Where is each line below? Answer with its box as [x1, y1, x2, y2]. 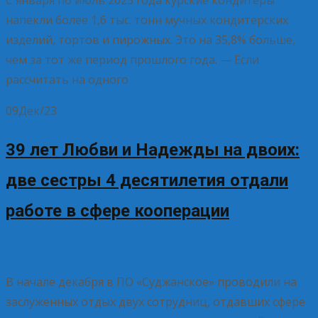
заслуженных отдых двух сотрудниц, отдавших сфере [6, 294, 305, 310]
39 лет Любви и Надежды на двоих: [6, 140, 300, 160]
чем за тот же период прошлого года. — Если [6, 52, 259, 68]
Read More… [128, 72, 194, 88]
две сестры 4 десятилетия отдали [6, 170, 288, 191]
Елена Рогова [130, 243, 205, 259]
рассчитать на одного [6, 72, 128, 88]
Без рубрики [61, 243, 130, 259]
